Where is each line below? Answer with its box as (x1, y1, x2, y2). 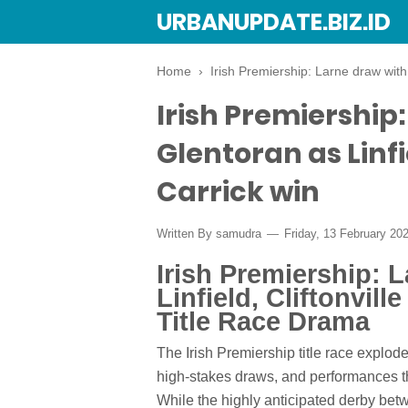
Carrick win (157, 173, 320, 211)
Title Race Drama (157, 306, 370, 336)
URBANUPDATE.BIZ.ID (157, 6, 391, 38)
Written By (157, 227, 216, 240)
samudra (216, 227, 261, 240)
